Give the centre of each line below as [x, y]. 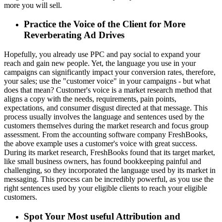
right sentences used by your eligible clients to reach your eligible [106, 188]
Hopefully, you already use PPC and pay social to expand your [102, 54]
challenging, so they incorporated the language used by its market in [110, 170]
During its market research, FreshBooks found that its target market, [110, 152]
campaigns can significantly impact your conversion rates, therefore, [110, 72]
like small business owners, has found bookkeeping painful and [103, 161]
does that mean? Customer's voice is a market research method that [108, 90]
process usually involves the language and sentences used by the [104, 117]
